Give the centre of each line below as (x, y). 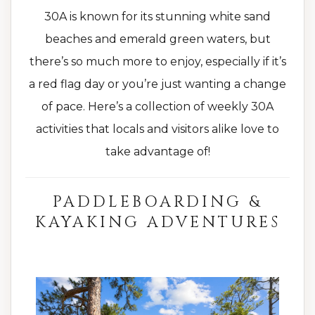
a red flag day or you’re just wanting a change (157, 84)
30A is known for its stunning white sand (157, 17)
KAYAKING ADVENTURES (157, 223)
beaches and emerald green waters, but (157, 39)
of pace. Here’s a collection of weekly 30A (157, 107)
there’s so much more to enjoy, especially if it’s (157, 62)
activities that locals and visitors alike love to (157, 129)
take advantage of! (157, 152)
